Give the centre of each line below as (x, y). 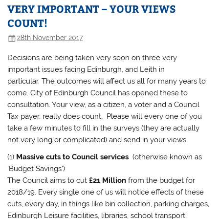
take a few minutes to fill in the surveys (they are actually (104, 128)
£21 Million (108, 181)
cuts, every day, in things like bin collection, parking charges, (109, 204)
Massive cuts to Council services (75, 157)
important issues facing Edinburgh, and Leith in (86, 70)
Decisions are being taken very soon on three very (92, 58)
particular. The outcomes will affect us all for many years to (107, 81)
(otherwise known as (167, 157)
